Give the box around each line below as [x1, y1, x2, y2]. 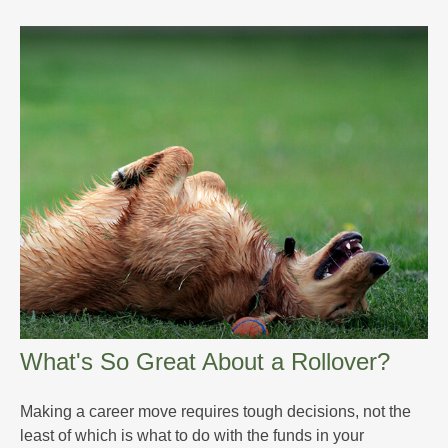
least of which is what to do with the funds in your [20, 426, 364, 444]
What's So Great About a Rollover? [20, 347, 390, 375]
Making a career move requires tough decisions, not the [20, 402, 411, 420]
